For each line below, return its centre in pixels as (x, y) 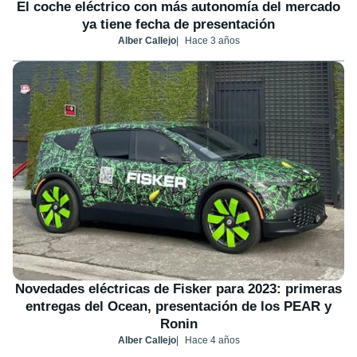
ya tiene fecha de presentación (178, 24)
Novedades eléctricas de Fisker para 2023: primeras (178, 289)
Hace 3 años (212, 40)
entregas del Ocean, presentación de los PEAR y (178, 307)
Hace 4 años (212, 341)
